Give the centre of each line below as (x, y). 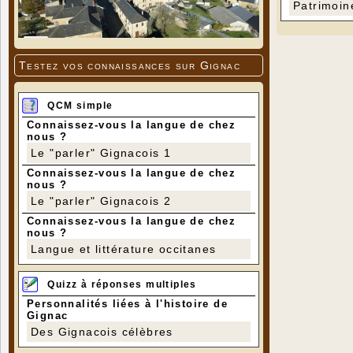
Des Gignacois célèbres (102, 332)
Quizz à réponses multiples (122, 285)
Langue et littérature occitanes (124, 249)
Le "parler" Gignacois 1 (101, 152)
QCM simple (80, 105)
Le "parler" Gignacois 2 (101, 201)
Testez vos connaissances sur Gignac (130, 65)
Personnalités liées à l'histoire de (127, 304)
